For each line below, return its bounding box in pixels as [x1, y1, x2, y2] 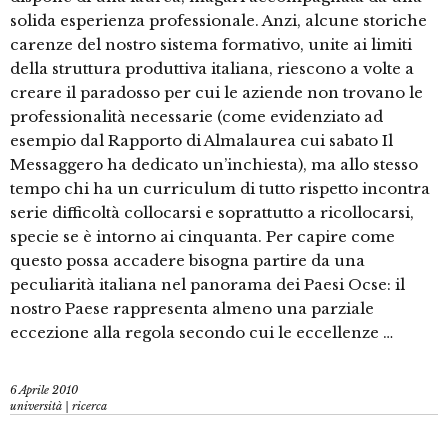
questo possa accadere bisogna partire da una [10, 251, 365, 271]
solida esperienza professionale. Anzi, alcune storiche [10, 11, 427, 31]
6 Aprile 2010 [10, 383, 78, 398]
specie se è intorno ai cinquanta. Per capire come [10, 227, 395, 247]
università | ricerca [10, 399, 107, 414]
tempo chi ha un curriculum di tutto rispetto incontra [10, 179, 430, 199]
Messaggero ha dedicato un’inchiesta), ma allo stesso [10, 155, 418, 175]
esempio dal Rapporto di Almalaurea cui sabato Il [10, 131, 393, 151]
